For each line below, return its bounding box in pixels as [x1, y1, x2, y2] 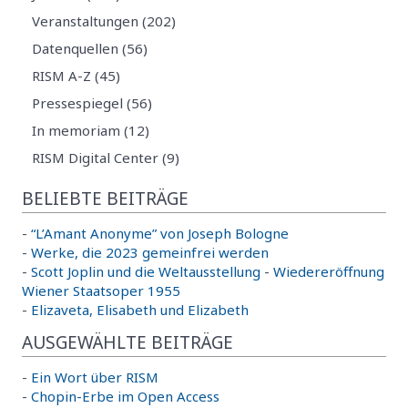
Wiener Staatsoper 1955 [22, 280, 180, 300]
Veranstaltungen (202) [32, 12, 177, 31]
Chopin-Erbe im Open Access [31, 386, 219, 405]
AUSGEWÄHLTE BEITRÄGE [22, 330, 233, 354]
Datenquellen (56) [32, 39, 148, 58]
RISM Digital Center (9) [32, 148, 180, 168]
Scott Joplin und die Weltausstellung [31, 261, 260, 280]
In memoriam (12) [32, 121, 150, 140]
